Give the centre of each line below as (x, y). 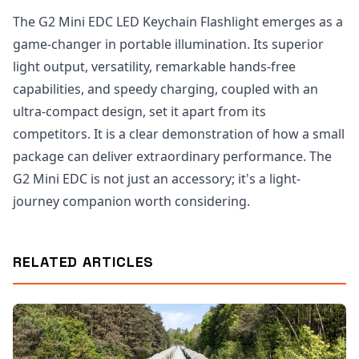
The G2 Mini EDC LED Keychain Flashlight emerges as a (178, 22)
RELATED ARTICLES (84, 262)
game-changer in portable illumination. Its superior (168, 44)
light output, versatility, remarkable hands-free (154, 67)
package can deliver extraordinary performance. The (172, 157)
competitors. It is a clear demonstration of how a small (179, 134)
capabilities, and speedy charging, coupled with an (165, 89)
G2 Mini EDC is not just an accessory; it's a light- (157, 179)
